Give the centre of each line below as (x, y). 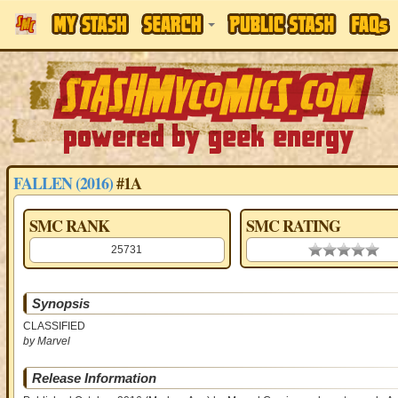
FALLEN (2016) (63, 183)
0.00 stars (332, 250)
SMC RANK (69, 226)
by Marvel (46, 341)
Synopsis (60, 303)
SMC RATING (293, 226)
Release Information (94, 378)
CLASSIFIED (54, 326)
